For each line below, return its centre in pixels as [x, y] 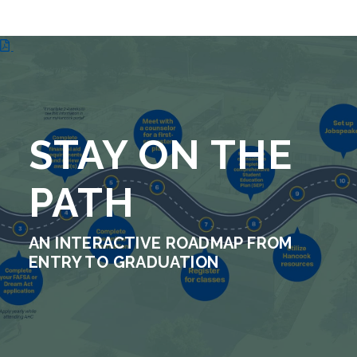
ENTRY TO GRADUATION [124, 262]
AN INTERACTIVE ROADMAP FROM [161, 243]
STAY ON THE [161, 155]
